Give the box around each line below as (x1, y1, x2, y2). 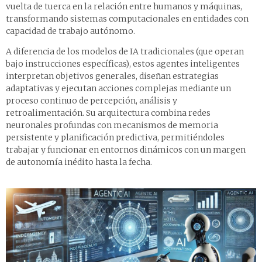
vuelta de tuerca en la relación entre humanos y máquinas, (6, 1, 242, 12)
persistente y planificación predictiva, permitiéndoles (6, 132, 225, 143)
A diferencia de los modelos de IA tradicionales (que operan (6, 46, 244, 57)
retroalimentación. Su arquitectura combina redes (6, 108, 211, 119)
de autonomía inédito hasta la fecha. (6, 157, 152, 168)
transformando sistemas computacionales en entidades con (6, 13, 249, 25)
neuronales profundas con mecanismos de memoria (6, 120, 218, 131)
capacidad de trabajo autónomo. (6, 26, 135, 37)
